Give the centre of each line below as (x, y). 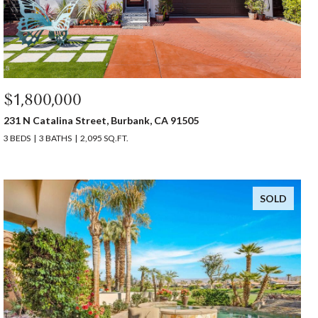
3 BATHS (56, 138)
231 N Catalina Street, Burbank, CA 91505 (102, 120)
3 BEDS (17, 138)
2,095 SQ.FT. (105, 138)
